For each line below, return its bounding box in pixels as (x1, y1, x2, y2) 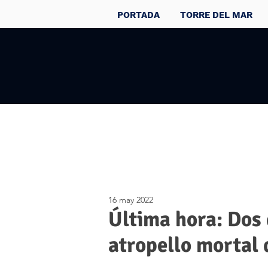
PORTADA (117, 10, 160, 20)
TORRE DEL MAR (180, 10, 252, 20)
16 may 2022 (108, 194, 153, 205)
